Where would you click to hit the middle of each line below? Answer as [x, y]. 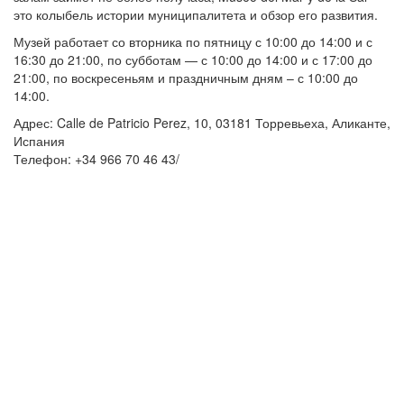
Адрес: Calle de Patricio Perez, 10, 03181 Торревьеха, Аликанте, [202, 123]
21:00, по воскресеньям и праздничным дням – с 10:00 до [186, 78]
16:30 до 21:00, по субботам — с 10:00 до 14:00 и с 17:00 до [193, 60]
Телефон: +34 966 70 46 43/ [96, 159]
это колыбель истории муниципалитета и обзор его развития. [196, 14]
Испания [39, 141]
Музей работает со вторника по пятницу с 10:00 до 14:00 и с [193, 41]
